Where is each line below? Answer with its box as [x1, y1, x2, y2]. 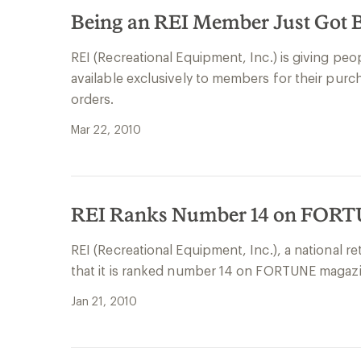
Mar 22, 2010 [71, 122, 142, 136]
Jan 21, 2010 [71, 294, 138, 308]
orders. [71, 91, 114, 106]
